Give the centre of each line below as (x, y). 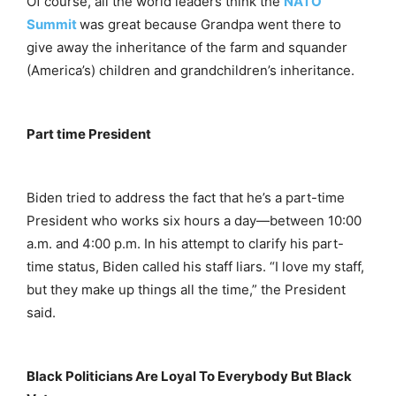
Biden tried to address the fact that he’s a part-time (186, 198)
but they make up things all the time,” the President (186, 290)
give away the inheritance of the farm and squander (187, 48)
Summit (52, 25)
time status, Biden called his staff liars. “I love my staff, (195, 267)
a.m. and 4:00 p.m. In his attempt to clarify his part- (185, 244)
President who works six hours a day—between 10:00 (194, 221)
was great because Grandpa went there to (210, 25)
